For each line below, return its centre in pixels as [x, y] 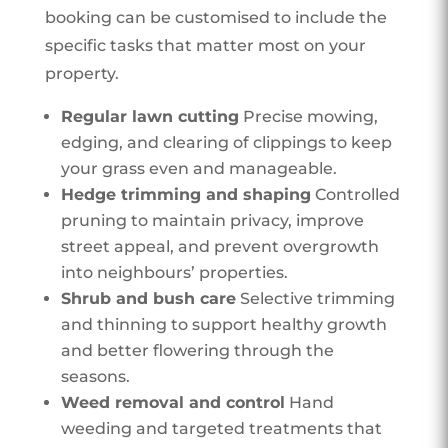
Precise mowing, [308, 116]
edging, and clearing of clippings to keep [226, 142]
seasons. [95, 376]
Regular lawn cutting [149, 116]
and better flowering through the [197, 350]
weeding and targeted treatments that [221, 428]
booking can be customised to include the [215, 17]
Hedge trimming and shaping [185, 194]
